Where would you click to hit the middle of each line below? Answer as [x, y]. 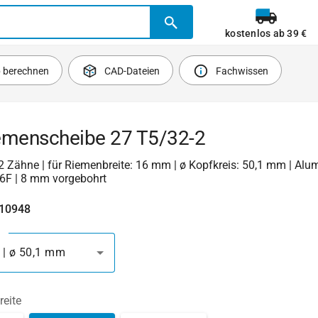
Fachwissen [242, 71]
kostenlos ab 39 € [266, 33]
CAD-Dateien [132, 71]
